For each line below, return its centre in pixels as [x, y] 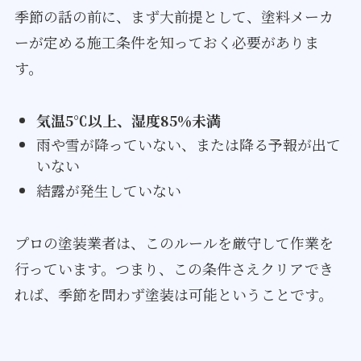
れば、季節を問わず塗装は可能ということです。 [173, 294]
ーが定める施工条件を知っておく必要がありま [166, 42]
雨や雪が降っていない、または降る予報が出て [188, 145]
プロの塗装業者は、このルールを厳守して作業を [174, 242]
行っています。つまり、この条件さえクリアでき [174, 268]
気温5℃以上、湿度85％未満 [128, 120]
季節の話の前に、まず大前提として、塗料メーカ [174, 17]
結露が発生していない [108, 190]
